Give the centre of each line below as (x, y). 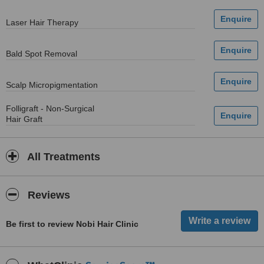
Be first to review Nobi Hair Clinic (72, 224)
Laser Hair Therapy (42, 22)
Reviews (47, 195)
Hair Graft (24, 119)
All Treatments (62, 157)
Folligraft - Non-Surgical (50, 108)
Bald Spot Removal (42, 54)
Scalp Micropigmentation (52, 85)
